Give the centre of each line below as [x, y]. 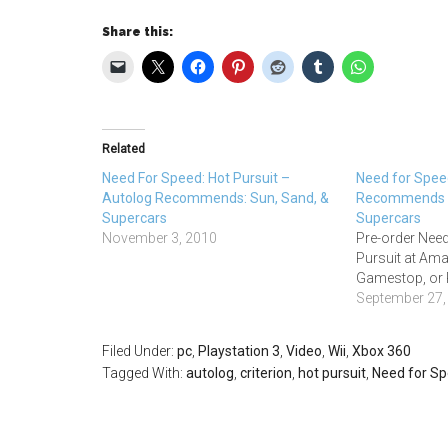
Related [123, 149]
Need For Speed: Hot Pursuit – [196, 178]
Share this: [137, 32]
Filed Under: [139, 351]
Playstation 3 [239, 351]
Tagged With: [144, 373]
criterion [266, 373]
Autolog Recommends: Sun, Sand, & [215, 198]
